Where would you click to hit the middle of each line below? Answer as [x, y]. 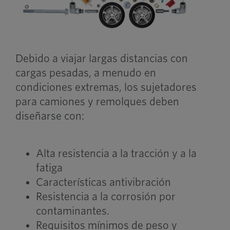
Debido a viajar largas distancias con [101, 58]
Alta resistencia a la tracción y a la [116, 153]
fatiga [49, 168]
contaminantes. [72, 211]
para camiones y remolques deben [97, 101]
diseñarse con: [50, 116]
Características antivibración [103, 182]
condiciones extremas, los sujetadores [106, 87]
